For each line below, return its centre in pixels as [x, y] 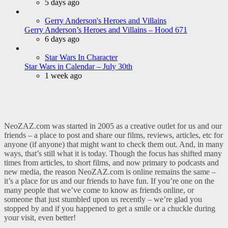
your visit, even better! [40, 218]
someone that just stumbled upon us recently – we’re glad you [103, 199]
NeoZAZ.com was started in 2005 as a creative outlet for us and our [113, 126]
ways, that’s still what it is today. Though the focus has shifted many [113, 153]
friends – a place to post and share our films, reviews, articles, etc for [113, 135]
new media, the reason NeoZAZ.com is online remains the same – [110, 172]
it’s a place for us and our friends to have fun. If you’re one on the [109, 181]
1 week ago [63, 76]
